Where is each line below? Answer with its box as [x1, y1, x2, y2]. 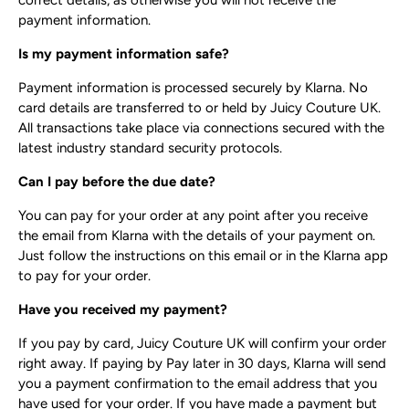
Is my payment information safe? [18, 46, 229, 63]
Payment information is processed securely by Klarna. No [18, 79, 368, 97]
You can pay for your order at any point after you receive [18, 207, 368, 225]
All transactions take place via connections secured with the [18, 120, 384, 137]
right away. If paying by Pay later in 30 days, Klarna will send [18, 355, 386, 372]
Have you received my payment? [18, 301, 227, 319]
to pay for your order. [18, 267, 151, 285]
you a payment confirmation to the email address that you [18, 375, 377, 393]
